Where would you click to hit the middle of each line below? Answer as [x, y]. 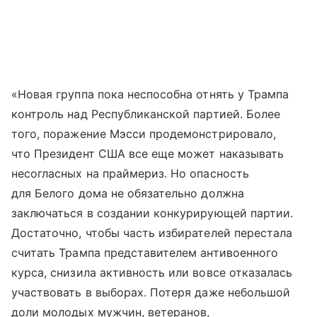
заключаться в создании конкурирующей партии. [152, 213]
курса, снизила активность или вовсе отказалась [152, 272]
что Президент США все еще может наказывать [148, 153]
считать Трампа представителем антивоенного [145, 252]
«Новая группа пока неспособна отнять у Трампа [150, 94]
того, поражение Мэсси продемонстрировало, [144, 133]
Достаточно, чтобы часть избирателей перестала [152, 232]
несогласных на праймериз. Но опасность [130, 173]
